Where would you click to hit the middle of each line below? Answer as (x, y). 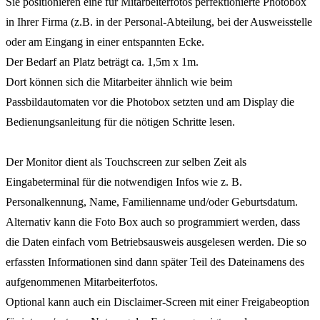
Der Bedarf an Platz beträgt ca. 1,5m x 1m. (102, 61)
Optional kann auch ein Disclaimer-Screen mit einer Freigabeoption (157, 301)
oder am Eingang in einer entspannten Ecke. (105, 41)
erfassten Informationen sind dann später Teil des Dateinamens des (155, 261)
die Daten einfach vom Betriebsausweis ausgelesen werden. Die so (156, 241)
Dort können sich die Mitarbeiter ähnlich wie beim (119, 81)
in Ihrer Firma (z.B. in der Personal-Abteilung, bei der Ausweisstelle (159, 21)
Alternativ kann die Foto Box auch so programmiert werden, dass (153, 221)
